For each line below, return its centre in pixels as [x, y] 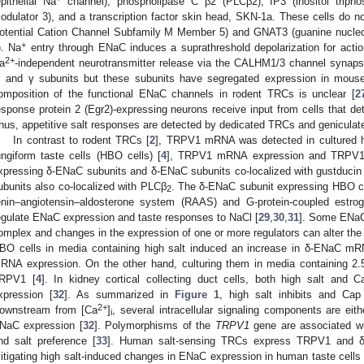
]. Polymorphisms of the [154, 325]
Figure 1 [197, 294]
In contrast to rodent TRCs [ [82, 140]
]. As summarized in [119, 294]
